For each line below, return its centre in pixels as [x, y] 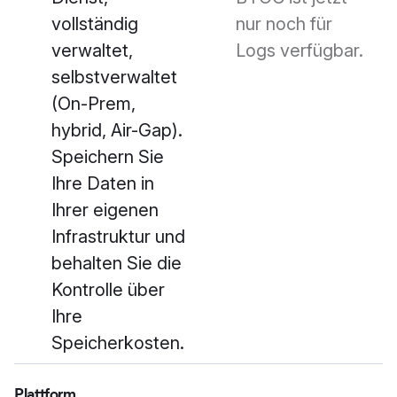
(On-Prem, [93, 104]
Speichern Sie [108, 157]
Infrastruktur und [118, 237]
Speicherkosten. [118, 343]
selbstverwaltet [114, 78]
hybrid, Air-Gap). [117, 131]
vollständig [95, 24]
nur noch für [284, 24]
